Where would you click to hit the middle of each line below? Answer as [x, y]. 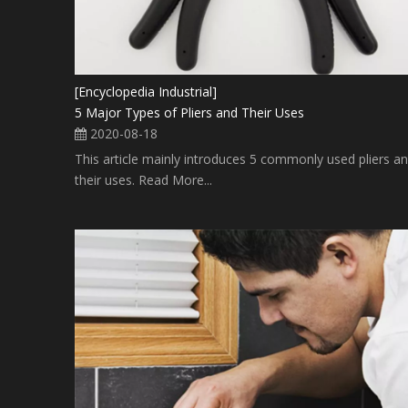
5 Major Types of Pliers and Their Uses [189, 112]
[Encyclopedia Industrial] [146, 91]
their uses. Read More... [143, 179]
